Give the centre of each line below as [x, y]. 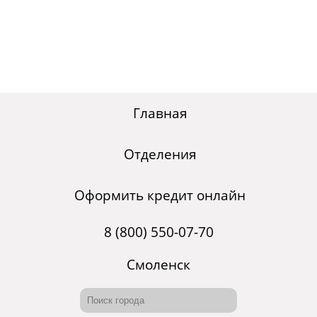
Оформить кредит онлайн [160, 196]
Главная [160, 114]
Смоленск [158, 265]
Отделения [160, 155]
